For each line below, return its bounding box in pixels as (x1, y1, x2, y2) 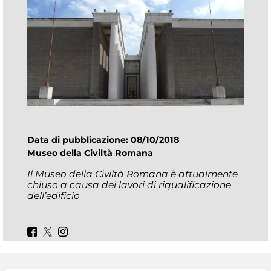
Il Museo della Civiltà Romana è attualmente (27, 168, 238, 180)
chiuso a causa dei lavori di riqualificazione (27, 179, 231, 191)
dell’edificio (27, 190, 80, 202)
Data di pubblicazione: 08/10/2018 (27, 134, 184, 145)
